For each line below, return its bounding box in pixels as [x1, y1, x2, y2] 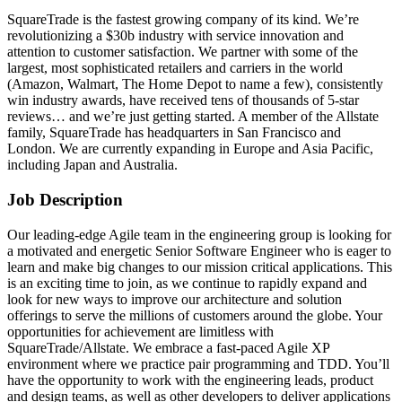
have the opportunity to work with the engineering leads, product [7, 371, 373, 388]
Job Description [7, 189, 123, 209]
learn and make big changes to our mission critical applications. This [7, 258, 392, 275]
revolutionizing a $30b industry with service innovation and [7, 28, 344, 44]
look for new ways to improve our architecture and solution [7, 291, 342, 307]
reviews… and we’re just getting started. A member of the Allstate [7, 109, 379, 125]
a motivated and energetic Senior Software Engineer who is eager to [7, 242, 391, 258]
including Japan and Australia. [7, 157, 178, 173]
